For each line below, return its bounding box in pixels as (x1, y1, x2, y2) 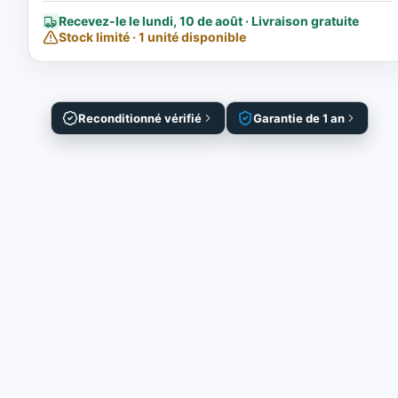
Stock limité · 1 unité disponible (59, 29, 247, 44)
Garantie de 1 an (253, 110, 346, 125)
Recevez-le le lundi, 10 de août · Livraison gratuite (59, 13, 360, 28)
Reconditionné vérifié (78, 110, 203, 125)
